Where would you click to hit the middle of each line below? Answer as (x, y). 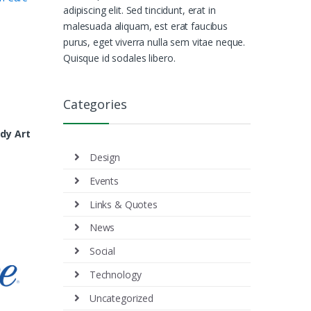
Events (104, 180)
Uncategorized (121, 298)
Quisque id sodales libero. (119, 58)
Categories (95, 104)
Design (104, 158)
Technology (115, 275)
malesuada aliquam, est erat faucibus (145, 26)
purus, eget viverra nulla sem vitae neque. (154, 42)
